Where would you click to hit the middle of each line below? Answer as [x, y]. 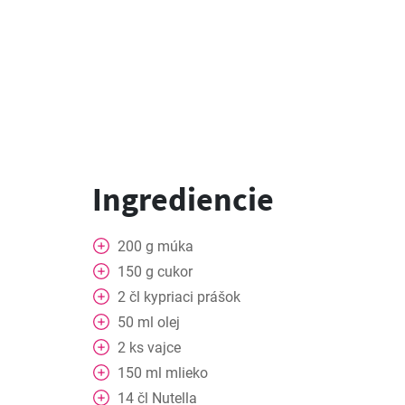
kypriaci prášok [192, 297]
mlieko [187, 373]
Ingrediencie [183, 199]
